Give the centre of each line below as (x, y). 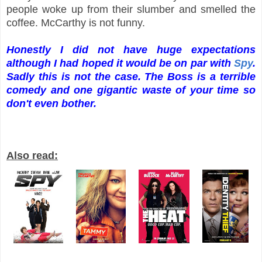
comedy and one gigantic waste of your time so (131, 90)
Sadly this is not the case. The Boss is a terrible (131, 76)
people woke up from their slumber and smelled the (131, 9)
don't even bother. (51, 103)
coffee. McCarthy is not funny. (76, 23)
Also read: (32, 155)
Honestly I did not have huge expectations (131, 49)
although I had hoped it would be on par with (120, 63)
